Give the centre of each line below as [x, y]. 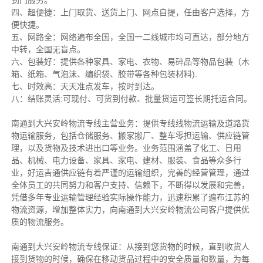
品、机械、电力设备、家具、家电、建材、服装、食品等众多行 [126, 161]
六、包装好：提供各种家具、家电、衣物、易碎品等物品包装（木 [130, 62]
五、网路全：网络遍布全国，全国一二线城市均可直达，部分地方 [130, 37]
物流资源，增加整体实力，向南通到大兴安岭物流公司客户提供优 [130, 210]
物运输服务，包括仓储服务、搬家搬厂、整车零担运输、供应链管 [130, 136]
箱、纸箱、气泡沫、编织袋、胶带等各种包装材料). [104, 74]
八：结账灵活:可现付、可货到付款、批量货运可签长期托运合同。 [131, 99]
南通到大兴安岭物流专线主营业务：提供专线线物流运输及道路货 [130, 124]
